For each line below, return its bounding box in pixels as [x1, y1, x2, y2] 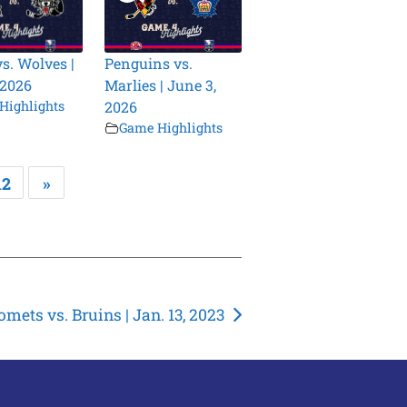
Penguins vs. [104, 54, 194, 74]
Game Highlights [119, 119, 223, 137]
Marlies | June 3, [104, 75, 217, 95]
